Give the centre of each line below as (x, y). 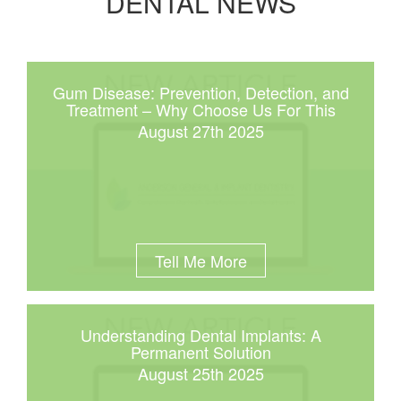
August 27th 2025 (200, 130)
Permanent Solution (200, 351)
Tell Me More (200, 260)
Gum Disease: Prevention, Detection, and (200, 92)
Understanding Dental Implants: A (200, 334)
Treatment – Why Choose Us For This (200, 109)
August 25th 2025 (200, 373)
